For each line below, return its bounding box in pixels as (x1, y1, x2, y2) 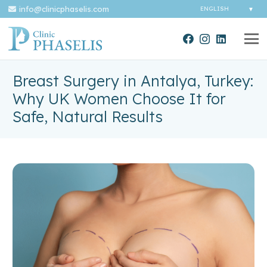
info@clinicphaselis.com (19, 4, 110, 14)
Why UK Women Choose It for (13, 89, 226, 108)
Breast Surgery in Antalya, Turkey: (13, 72, 253, 90)
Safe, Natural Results (13, 107, 163, 126)
